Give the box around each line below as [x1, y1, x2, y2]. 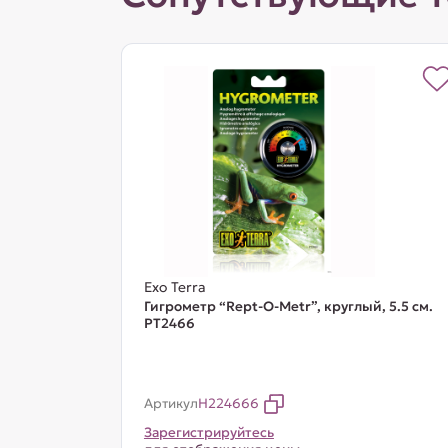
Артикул [143, 395, 198, 412]
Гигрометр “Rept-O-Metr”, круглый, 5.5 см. [143, 298, 433, 315]
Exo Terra [143, 278, 206, 296]
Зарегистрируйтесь [143, 424, 274, 441]
